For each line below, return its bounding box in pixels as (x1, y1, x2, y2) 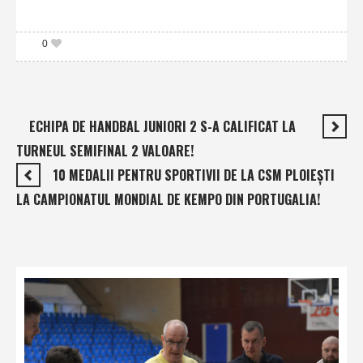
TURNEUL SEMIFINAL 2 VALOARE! (16, 141, 194, 161)
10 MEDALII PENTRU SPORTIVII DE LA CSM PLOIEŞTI (53, 165, 335, 186)
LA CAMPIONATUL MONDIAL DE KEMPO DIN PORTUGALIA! (16, 190, 320, 210)
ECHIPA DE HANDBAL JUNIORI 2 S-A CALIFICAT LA (29, 117, 296, 137)
